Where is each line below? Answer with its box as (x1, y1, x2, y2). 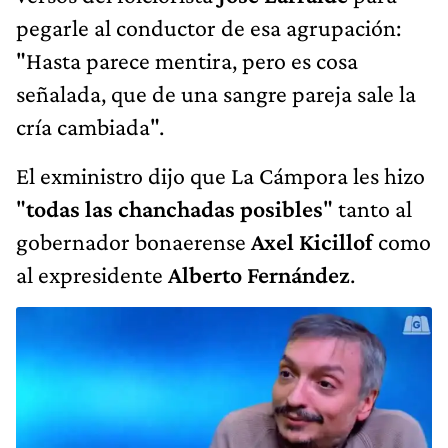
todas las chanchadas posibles (26, 194, 323, 222)
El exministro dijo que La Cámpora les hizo (16, 161, 425, 189)
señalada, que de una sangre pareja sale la (16, 79, 416, 107)
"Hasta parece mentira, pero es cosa (16, 46, 358, 74)
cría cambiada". (16, 112, 164, 140)
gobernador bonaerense (16, 227, 251, 255)
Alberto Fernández (168, 260, 350, 288)
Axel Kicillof (251, 227, 373, 255)
